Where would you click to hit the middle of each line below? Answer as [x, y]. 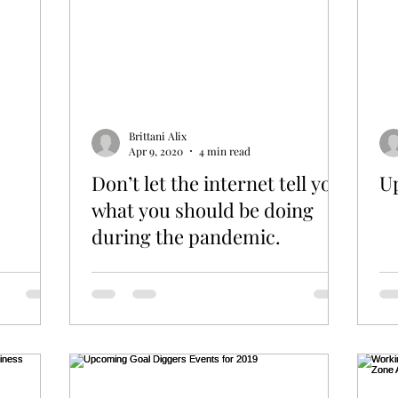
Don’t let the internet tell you [217, 183]
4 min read [225, 151]
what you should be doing [203, 210]
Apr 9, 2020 [156, 151]
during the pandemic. [186, 237]
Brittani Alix [158, 135]
